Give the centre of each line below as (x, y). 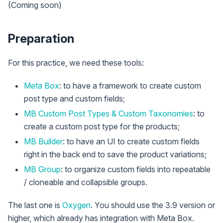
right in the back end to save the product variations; (115, 154)
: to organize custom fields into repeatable (136, 169)
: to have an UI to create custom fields (131, 141)
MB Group (42, 169)
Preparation (41, 38)
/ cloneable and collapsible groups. (86, 182)
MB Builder (43, 141)
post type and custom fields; (74, 98)
